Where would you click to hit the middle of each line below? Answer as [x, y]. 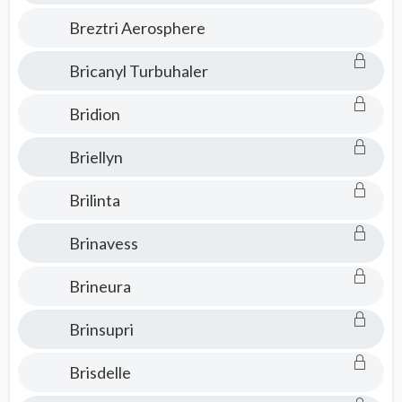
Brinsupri [101, 329]
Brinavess [103, 243]
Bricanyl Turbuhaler [138, 71]
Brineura [100, 286]
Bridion [94, 114]
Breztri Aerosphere [137, 28]
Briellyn [96, 157]
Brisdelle [100, 372]
